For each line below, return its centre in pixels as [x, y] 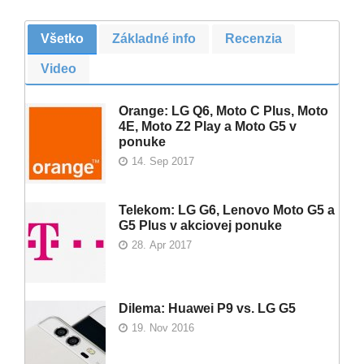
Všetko [63, 38]
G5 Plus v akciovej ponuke [200, 225]
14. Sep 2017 [163, 162]
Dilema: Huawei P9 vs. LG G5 [207, 309]
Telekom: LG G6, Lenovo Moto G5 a [227, 210]
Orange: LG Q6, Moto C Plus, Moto [223, 111]
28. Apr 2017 [162, 245]
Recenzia [253, 38]
